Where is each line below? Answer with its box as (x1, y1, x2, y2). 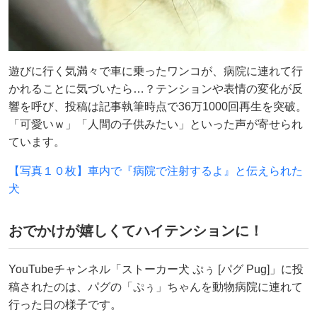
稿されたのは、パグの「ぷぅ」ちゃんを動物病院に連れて (8, 280, 303, 293)
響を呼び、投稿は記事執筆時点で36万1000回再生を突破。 (8, 100, 307, 113)
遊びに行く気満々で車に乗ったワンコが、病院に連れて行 (8, 64, 303, 77)
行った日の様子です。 (8, 298, 122, 311)
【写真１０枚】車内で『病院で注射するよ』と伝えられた (8, 164, 303, 177)
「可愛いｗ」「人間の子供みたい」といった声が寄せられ (8, 117, 303, 130)
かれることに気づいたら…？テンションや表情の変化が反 (8, 82, 303, 95)
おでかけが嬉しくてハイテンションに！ (8, 222, 263, 238)
